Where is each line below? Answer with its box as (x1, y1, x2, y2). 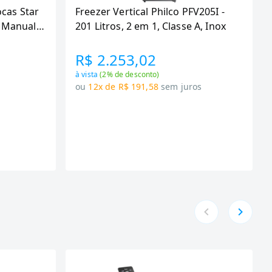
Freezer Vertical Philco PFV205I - (75, 5, 225, 18)
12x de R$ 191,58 (88, 81, 158, 92)
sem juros (161, 81, 202, 92)
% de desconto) (106, 69, 160, 80)
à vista (75, 69, 100, 80)
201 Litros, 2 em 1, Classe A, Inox (75, 19, 226, 33)
